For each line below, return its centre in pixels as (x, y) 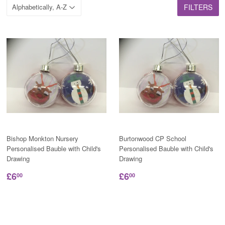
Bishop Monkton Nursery (42, 138)
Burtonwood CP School (152, 138)
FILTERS (198, 7)
